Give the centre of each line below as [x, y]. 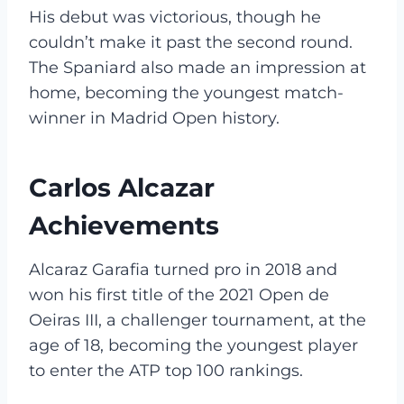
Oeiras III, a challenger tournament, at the [197, 320]
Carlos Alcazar [122, 187]
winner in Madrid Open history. [154, 118]
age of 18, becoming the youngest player [193, 345]
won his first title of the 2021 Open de [179, 294]
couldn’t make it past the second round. [191, 42]
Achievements [124, 225]
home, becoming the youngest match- [186, 92]
